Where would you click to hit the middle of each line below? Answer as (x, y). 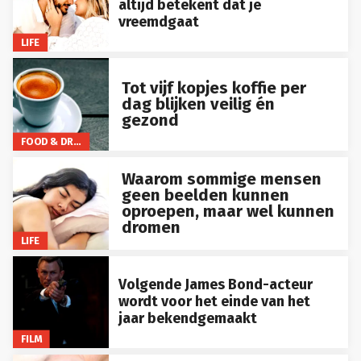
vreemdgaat (158, 15)
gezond (150, 114)
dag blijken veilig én (198, 98)
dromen (151, 221)
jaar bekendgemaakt (187, 312)
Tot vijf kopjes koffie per (214, 82)
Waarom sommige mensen (221, 173)
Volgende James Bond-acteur (215, 278)
